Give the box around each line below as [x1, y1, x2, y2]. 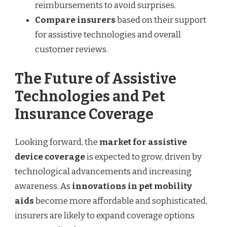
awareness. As [15, 181, 72, 192]
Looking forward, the [15, 137, 99, 148]
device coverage [15, 152, 85, 163]
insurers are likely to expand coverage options [15, 210, 195, 221]
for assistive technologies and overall [35, 29, 181, 41]
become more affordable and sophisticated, [34, 196, 207, 207]
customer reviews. [35, 44, 108, 55]
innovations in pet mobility [72, 181, 192, 192]
